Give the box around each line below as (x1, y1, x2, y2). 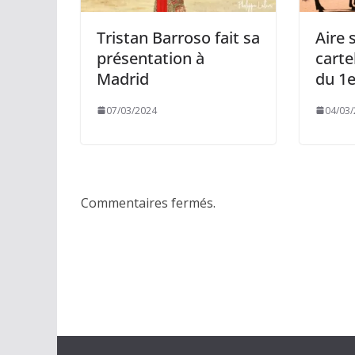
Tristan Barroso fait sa (97, 26, 260, 48)
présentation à (97, 47, 204, 69)
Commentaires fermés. (81, 193, 216, 212)
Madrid (97, 67, 149, 90)
